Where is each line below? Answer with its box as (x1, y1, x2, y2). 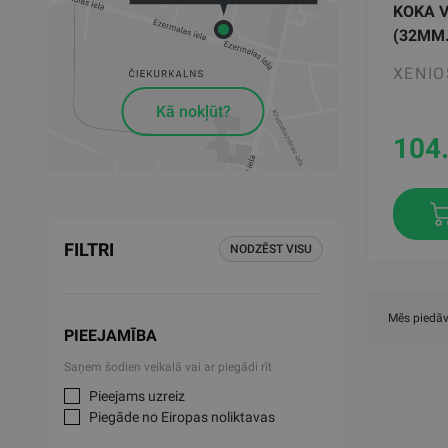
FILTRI (63, 239, 114, 260)
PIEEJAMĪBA (63, 326, 157, 345)
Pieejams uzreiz (88, 388, 185, 404)
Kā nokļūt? (155, 102, 231, 122)
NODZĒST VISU (229, 242, 312, 256)
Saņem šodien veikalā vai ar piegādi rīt (63, 360, 272, 374)
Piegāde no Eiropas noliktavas (88, 409, 275, 425)
